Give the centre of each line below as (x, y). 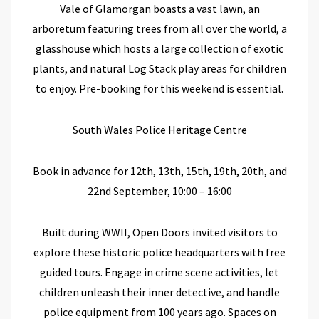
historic (120, 252)
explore (53, 252)
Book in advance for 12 (87, 171)
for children (257, 68)
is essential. (254, 88)
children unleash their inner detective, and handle (159, 292)
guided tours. (72, 272)
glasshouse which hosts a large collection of (145, 48)
